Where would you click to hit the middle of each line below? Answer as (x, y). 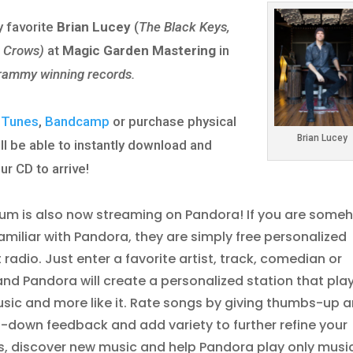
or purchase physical (173, 122)
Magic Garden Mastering (139, 51)
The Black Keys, (185, 27)
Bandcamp (78, 122)
